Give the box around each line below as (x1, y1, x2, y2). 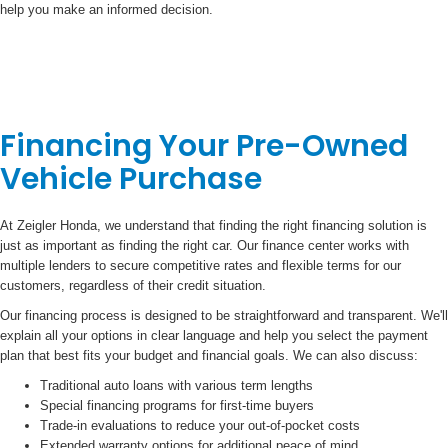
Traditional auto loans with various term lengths (40, 378, 313, 394)
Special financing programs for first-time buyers (40, 398, 314, 414)
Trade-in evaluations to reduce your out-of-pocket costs (40, 418, 360, 434)
